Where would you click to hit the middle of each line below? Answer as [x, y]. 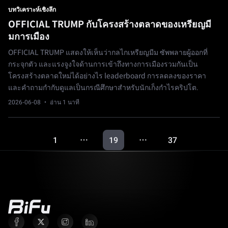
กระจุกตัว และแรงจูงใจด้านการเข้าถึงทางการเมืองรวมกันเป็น [103, 64]
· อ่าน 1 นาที [60, 103]
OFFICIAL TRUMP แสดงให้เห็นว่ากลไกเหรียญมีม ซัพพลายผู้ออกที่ [108, 53]
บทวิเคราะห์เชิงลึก [32, 10]
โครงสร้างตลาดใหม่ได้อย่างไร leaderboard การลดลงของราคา [107, 76]
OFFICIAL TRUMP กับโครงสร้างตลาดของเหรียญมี [110, 24]
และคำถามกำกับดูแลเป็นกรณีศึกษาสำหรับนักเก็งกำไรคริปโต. [103, 88]
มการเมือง [29, 37]
